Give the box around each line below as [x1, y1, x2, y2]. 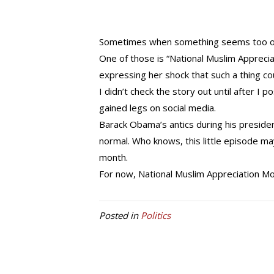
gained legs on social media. [99, 102, 216, 114]
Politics [141, 209, 171, 221]
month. [99, 151, 128, 163]
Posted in [99, 209, 141, 221]
